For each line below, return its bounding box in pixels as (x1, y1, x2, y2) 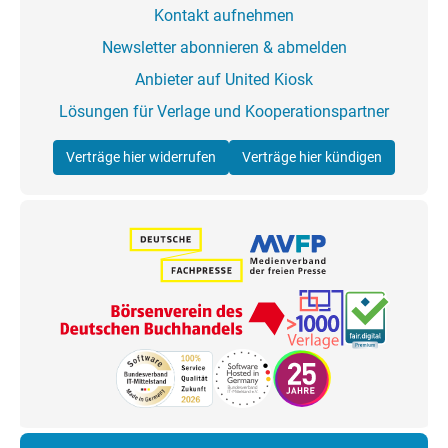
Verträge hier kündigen (242, 148, 382, 165)
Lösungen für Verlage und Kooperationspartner (59, 101, 389, 121)
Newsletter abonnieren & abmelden (101, 37, 347, 57)
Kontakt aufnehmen (154, 5, 294, 25)
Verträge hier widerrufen (66, 148, 216, 165)
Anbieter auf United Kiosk (135, 69, 313, 89)
